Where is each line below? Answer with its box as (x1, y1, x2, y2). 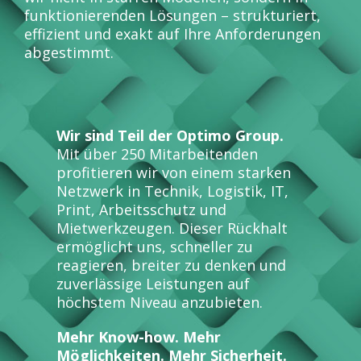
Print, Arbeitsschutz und (56, 200, 226, 219)
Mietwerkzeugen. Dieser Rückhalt (56, 218, 288, 238)
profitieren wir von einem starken (56, 163, 291, 182)
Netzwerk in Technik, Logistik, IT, (56, 181, 288, 201)
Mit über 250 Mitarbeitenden (56, 144, 258, 164)
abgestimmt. (24, 43, 114, 62)
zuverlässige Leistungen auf (56, 274, 250, 293)
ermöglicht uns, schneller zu (56, 237, 253, 256)
